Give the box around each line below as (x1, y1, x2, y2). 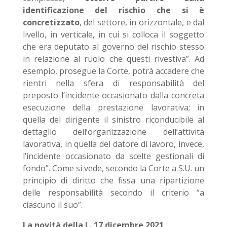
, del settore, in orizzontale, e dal (79, 17, 205, 28)
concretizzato (22, 17, 80, 28)
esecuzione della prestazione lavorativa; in (22, 102, 205, 113)
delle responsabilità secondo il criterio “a (22, 187, 205, 198)
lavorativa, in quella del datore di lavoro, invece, (22, 138, 205, 149)
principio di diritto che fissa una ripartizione (22, 175, 205, 186)
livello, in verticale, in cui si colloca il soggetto (22, 29, 205, 40)
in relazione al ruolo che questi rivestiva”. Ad (22, 53, 205, 64)
